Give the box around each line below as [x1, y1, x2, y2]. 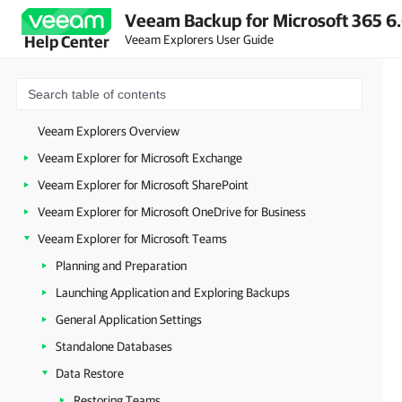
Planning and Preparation [56, 258, 187, 273]
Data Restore [56, 366, 124, 380]
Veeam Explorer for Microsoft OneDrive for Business [38, 205, 306, 219]
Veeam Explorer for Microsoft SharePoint [38, 178, 249, 192]
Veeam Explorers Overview [38, 124, 179, 138]
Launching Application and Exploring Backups [56, 285, 290, 300]
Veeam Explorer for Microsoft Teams [38, 232, 227, 246]
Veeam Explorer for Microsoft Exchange [38, 151, 242, 165]
